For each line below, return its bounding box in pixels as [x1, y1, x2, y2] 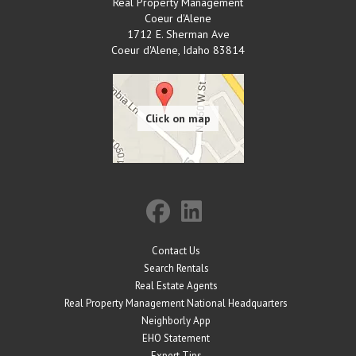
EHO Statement [142, 331, 210, 345]
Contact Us [152, 243, 200, 257]
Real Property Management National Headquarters [64, 296, 288, 310]
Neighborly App [141, 313, 211, 327]
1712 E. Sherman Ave [126, 26, 230, 41]
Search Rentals [143, 261, 209, 275]
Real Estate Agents [134, 278, 218, 292]
